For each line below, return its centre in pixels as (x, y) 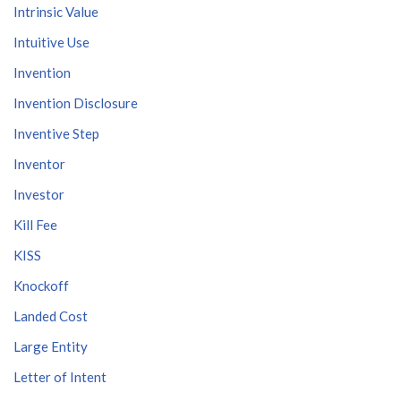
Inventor (39, 164)
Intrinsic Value (56, 12)
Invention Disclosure (76, 103)
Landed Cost (51, 316)
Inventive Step (56, 133)
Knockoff (41, 286)
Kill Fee (35, 225)
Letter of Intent (60, 377)
